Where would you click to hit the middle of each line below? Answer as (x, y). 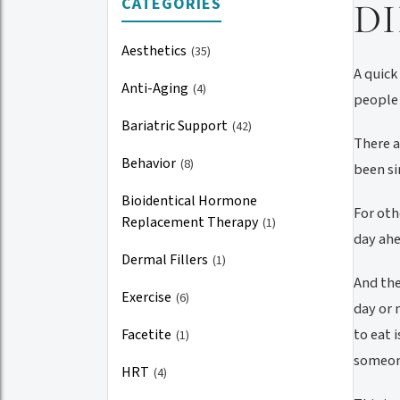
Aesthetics (155, 50)
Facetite (148, 334)
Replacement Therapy (191, 222)
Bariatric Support (176, 125)
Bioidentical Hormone (189, 200)
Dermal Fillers (166, 259)
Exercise (148, 297)
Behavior (150, 163)
